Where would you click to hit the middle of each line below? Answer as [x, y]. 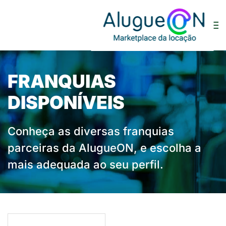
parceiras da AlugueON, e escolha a [104, 148]
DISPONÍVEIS [66, 102]
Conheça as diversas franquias [91, 131]
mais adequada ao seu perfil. [86, 164]
